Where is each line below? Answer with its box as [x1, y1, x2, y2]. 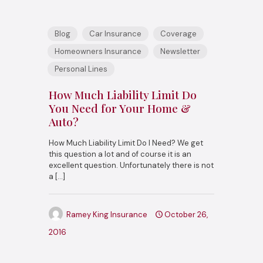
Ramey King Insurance [66, 209, 147, 220]
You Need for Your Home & [49, 100, 191, 116]
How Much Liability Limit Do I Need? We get [49, 137, 203, 148]
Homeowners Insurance [55, 46, 141, 56]
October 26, [164, 209, 208, 220]
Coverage [160, 28, 197, 39]
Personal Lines [55, 63, 107, 74]
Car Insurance [89, 28, 141, 39]
